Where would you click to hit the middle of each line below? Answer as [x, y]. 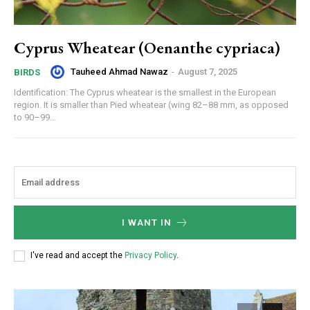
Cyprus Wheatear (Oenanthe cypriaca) [147, 47]
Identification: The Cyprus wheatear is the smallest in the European [145, 92]
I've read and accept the [77, 256]
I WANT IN [146, 222]
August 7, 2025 [208, 72]
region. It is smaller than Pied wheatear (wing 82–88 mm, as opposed [151, 104]
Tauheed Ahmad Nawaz [119, 72]
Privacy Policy [151, 256]
